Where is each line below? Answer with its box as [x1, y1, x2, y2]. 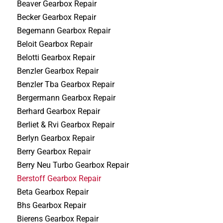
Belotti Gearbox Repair [17, 52, 96, 62]
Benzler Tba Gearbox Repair [17, 79, 115, 89]
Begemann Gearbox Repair [17, 25, 111, 35]
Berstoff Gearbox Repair [17, 173, 102, 183]
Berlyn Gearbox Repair [17, 133, 95, 143]
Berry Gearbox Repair [17, 146, 91, 156]
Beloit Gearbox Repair [17, 39, 93, 49]
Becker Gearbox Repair [17, 12, 97, 22]
